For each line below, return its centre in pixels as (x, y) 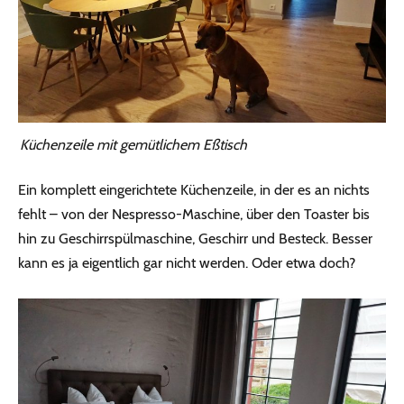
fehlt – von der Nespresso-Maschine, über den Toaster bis (194, 214)
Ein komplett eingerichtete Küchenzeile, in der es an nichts (194, 189)
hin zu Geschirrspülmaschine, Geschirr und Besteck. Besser (195, 238)
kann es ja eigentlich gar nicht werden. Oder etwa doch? (187, 262)
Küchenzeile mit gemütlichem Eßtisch (133, 144)
